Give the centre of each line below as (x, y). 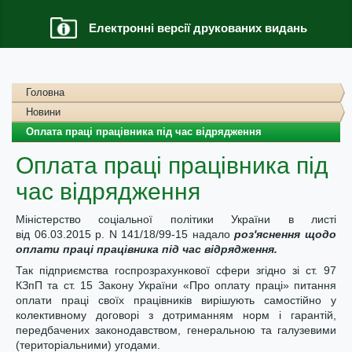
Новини (43, 112)
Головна (45, 92)
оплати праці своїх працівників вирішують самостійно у (176, 300)
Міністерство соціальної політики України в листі (176, 219)
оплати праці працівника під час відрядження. (147, 249)
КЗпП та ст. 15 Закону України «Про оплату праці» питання (176, 285)
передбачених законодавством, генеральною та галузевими (176, 330)
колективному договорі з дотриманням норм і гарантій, (176, 315)
